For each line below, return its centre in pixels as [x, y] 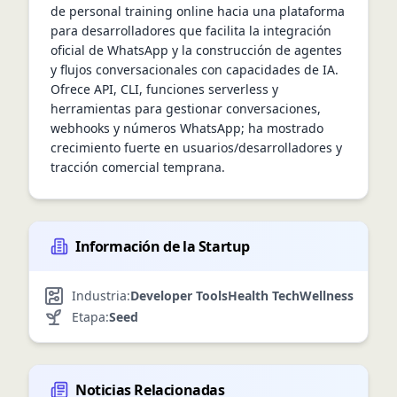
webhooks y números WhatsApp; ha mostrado [187, 128]
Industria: [101, 296]
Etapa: [90, 317]
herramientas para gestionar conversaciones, [186, 109]
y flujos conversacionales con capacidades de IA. [195, 70]
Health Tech [264, 296]
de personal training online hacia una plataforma [198, 11]
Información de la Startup [163, 246]
